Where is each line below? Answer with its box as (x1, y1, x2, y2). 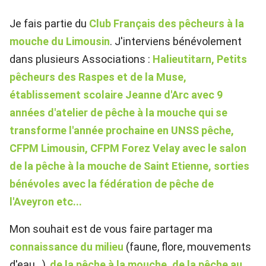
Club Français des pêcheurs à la (89, 17, 244, 30)
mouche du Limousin (9, 35, 110, 48)
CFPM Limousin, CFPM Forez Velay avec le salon (9, 142, 246, 155)
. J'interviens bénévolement (110, 35, 242, 48)
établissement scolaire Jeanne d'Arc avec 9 (9, 88, 223, 102)
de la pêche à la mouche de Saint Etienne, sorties (9, 160, 249, 173)
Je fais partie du (9, 17, 89, 30)
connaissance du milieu (9, 240, 123, 254)
